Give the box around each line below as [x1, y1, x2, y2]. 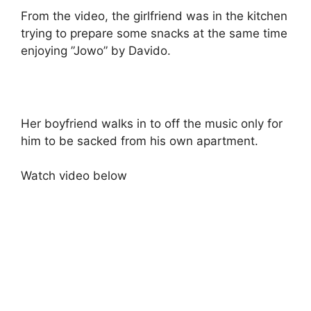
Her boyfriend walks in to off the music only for [21, 116, 283, 131]
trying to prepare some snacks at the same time [21, 26, 287, 40]
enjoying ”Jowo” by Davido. [21, 44, 171, 58]
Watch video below [21, 169, 127, 183]
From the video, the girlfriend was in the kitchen [21, 9, 287, 23]
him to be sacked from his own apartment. [21, 133, 258, 148]
